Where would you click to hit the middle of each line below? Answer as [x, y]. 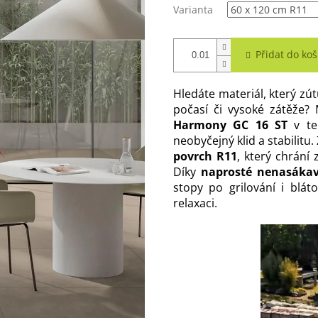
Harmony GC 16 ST [230, 125]
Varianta [193, 10]
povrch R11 [205, 157]
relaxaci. [195, 203]
